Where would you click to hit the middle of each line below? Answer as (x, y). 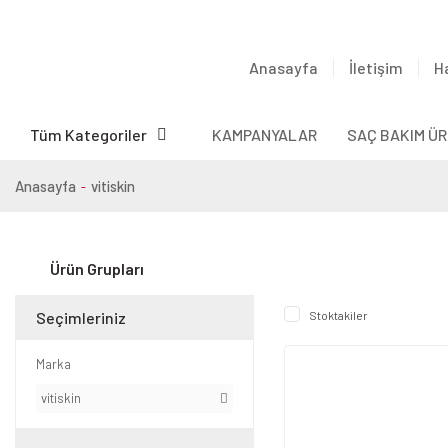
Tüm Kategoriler (88, 134)
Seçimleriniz (81, 317)
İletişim (376, 67)
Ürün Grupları (97, 268)
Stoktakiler (338, 315)
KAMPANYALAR (264, 134)
